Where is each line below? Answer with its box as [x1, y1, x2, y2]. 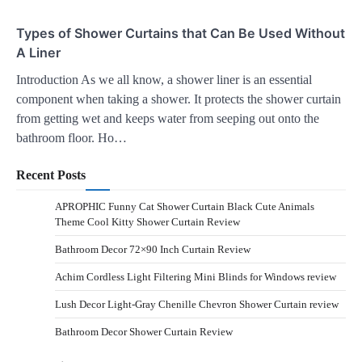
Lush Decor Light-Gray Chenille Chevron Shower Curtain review [55, 297, 339, 310]
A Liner [16, 44, 61, 61]
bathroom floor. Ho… [16, 130, 127, 145]
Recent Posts [16, 167, 86, 182]
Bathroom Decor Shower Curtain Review [55, 325, 233, 338]
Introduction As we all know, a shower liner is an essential [16, 72, 312, 86]
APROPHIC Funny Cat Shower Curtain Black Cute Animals [55, 200, 314, 213]
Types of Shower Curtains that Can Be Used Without [16, 24, 345, 41]
